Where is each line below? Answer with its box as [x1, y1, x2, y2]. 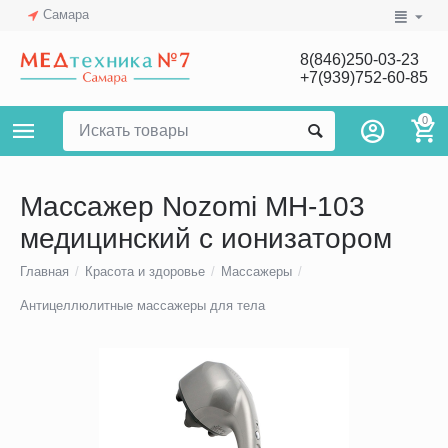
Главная [20, 264, 70, 280]
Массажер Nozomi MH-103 [20, 191, 365, 223]
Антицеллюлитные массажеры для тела [20, 298, 266, 314]
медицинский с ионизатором [20, 223, 392, 255]
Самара [43, 7, 90, 22]
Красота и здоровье [85, 264, 206, 280]
